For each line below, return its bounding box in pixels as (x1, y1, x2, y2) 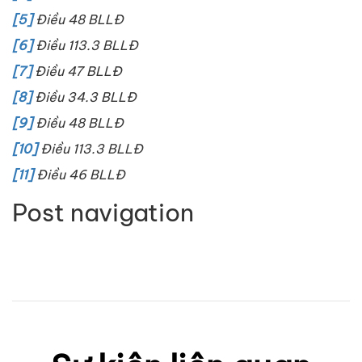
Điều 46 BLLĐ (33, 166, 125, 183)
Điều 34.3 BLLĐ (32, 89, 137, 106)
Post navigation (12, 197, 194, 229)
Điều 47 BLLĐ (32, 63, 122, 80)
